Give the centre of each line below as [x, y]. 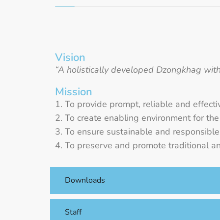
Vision [70, 57]
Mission [74, 92]
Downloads [85, 180]
